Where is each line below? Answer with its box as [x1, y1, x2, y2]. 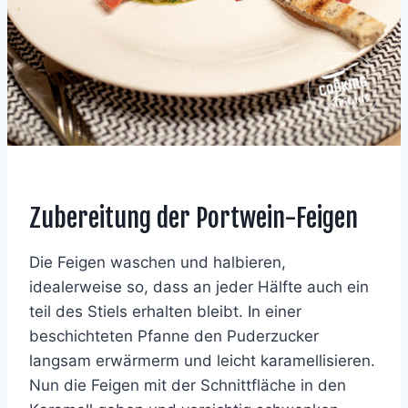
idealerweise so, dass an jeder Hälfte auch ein [29, 277, 369, 296]
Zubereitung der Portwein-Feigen [29, 201, 358, 234]
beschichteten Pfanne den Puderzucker [29, 326, 319, 345]
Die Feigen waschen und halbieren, [29, 252, 286, 271]
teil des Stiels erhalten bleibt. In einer [29, 301, 301, 321]
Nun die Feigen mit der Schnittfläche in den [29, 375, 346, 394]
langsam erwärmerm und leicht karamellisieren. [29, 351, 375, 370]
